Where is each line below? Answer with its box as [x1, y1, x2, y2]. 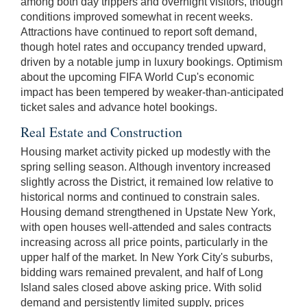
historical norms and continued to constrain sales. [21, 191, 260, 203]
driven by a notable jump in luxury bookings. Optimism [21, 56, 282, 68]
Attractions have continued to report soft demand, [21, 25, 257, 38]
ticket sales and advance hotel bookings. [21, 101, 217, 113]
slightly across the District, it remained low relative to [21, 175, 273, 188]
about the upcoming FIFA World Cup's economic [21, 71, 254, 83]
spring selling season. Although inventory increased [21, 160, 271, 173]
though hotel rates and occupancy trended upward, [21, 40, 266, 53]
